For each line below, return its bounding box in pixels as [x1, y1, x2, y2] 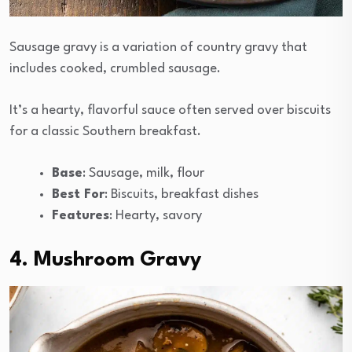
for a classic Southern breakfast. [9, 125, 201, 139]
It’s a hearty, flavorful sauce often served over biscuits [9, 104, 331, 118]
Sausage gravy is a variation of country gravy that [9, 41, 307, 55]
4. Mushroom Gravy [9, 250, 201, 271]
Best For [52, 188, 104, 202]
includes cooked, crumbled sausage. [9, 62, 221, 76]
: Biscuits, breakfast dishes [104, 188, 258, 202]
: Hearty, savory [109, 209, 202, 223]
